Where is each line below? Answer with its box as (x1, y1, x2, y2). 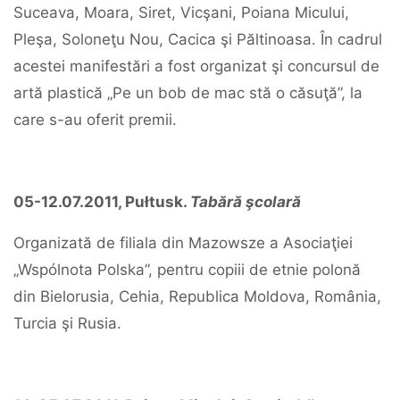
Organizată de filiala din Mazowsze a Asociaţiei (13, 234, 353, 252)
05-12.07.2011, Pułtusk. (13, 193, 190, 211)
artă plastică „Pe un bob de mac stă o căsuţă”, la (13, 84, 362, 102)
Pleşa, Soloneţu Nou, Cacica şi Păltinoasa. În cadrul (13, 30, 382, 48)
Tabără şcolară (190, 193, 301, 211)
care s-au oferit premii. (13, 111, 177, 129)
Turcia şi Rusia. (13, 314, 121, 332)
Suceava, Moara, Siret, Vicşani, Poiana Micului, (13, 4, 349, 21)
